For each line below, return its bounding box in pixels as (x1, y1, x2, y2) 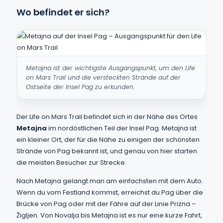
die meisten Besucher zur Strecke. (16, 158, 126, 167)
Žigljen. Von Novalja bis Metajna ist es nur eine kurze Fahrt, (16, 211, 202, 220)
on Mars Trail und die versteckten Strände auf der (26, 73, 181, 82)
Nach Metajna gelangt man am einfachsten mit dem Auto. (16, 176, 203, 186)
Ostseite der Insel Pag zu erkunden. (26, 83, 135, 91)
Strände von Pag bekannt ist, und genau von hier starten (16, 146, 197, 156)
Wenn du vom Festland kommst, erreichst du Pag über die (16, 188, 203, 197)
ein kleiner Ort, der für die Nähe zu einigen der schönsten (16, 135, 200, 144)
